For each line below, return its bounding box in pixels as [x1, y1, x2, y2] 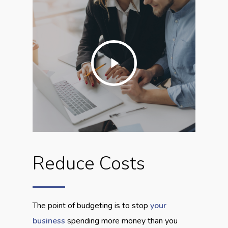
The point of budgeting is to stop [32, 199, 150, 211]
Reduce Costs [32, 151, 145, 176]
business [32, 215, 65, 226]
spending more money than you [65, 215, 178, 226]
